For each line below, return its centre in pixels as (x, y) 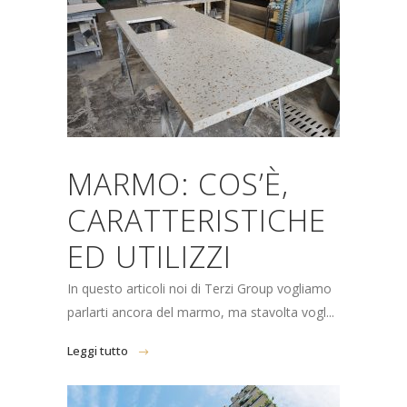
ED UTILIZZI (149, 257)
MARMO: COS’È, (178, 184)
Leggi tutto (98, 351)
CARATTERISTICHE (197, 220)
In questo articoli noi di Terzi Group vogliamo (199, 288)
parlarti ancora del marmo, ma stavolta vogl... (201, 312)
